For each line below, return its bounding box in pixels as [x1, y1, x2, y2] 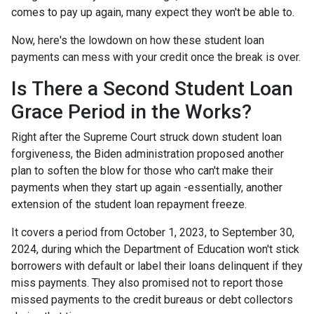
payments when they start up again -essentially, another [11, 180, 282, 194]
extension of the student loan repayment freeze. [11, 197, 250, 211]
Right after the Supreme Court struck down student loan [11, 130, 282, 144]
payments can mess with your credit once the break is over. [11, 50, 301, 64]
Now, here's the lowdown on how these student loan [11, 33, 264, 47]
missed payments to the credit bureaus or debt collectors [11, 292, 293, 306]
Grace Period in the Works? [11, 100, 252, 123]
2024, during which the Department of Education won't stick [11, 242, 299, 256]
